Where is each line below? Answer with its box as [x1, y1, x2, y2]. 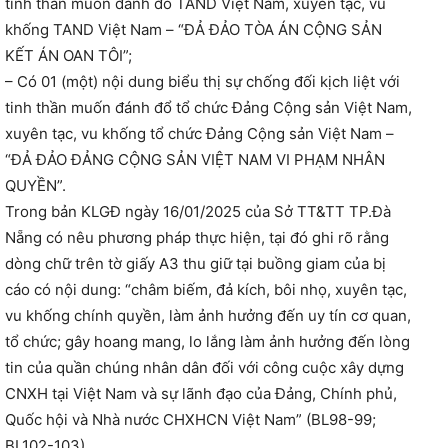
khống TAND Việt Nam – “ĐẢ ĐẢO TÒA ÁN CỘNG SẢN [5, 20, 382, 40]
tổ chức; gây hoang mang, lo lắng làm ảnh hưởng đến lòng [5, 332, 410, 352]
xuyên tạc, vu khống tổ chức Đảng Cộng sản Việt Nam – [5, 124, 394, 144]
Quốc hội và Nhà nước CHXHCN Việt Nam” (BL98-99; [5, 410, 376, 430]
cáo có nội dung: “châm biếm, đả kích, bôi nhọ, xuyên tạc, [5, 280, 407, 300]
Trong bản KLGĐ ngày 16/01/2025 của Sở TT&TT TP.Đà [5, 202, 391, 222]
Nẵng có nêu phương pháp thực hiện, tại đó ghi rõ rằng [5, 228, 389, 248]
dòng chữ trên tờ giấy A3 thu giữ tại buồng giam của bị [5, 254, 386, 274]
